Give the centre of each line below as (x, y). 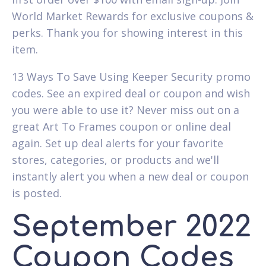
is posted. (37, 193)
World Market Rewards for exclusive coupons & (133, 16)
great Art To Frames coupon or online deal (121, 126)
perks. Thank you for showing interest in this (127, 32)
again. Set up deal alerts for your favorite (118, 143)
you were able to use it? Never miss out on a (126, 110)
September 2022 (132, 227)
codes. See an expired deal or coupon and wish (131, 93)
